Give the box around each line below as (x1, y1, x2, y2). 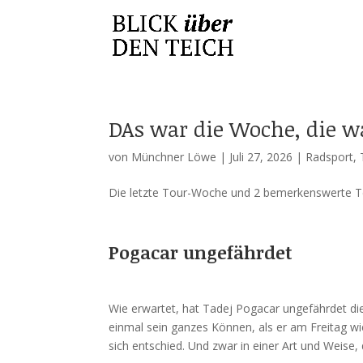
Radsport (305, 149, 354, 164)
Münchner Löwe (131, 149, 217, 164)
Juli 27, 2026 (229, 149, 293, 164)
